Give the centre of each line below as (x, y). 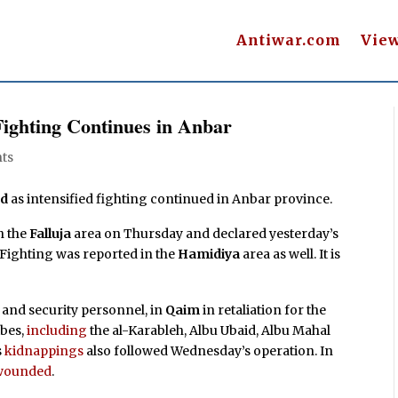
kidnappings (44, 351)
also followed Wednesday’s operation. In (209, 351)
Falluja (51, 234)
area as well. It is (291, 255)
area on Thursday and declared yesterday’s (205, 234)
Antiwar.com (288, 40)
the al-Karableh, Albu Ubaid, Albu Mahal (209, 331)
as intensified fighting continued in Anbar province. (171, 199)
